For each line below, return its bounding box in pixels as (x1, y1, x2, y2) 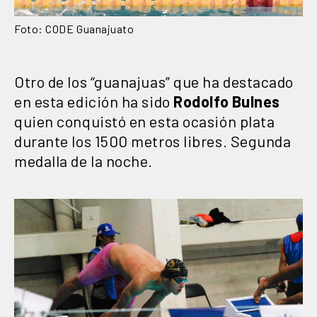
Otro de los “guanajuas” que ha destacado (14, 72, 294, 91)
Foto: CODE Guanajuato (14, 22, 134, 36)
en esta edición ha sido (14, 92, 171, 111)
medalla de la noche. (14, 151, 154, 171)
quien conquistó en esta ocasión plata (14, 112, 275, 131)
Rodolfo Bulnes (170, 92, 280, 111)
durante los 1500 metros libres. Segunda (14, 132, 292, 151)
